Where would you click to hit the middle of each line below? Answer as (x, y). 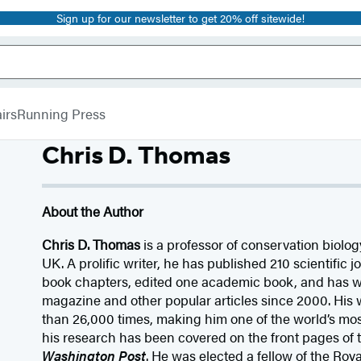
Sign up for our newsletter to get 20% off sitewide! (180, 18)
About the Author (93, 211)
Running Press (61, 113)
